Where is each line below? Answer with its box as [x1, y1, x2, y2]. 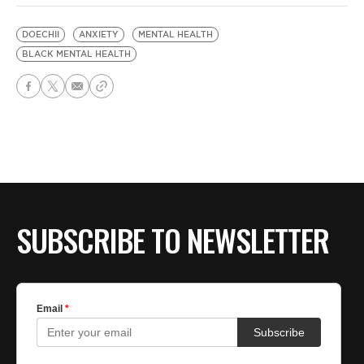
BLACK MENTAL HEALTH [22, 49, 131, 60]
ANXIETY [79, 29, 119, 41]
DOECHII [22, 29, 59, 41]
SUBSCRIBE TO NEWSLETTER [16, 217, 329, 263]
